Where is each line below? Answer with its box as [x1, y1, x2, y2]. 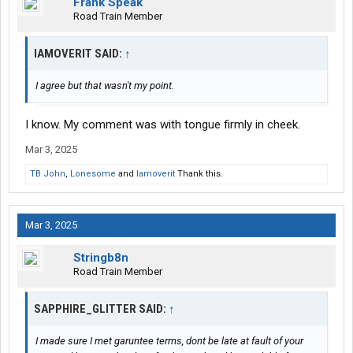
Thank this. [175, 169, 223, 180]
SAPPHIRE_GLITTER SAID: [34, 302, 169, 317]
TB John [30, 169, 65, 180]
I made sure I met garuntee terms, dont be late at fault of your [35, 335, 303, 347]
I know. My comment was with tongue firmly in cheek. [25, 117, 300, 132]
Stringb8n [73, 251, 128, 266]
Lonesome [70, 169, 116, 180]
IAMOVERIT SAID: [34, 46, 124, 61]
